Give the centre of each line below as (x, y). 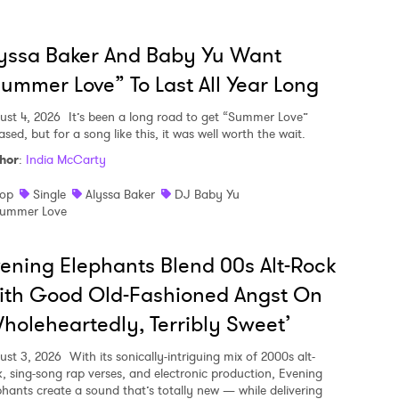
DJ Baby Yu (207, 194)
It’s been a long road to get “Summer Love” (187, 116)
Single (49, 194)
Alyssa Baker (120, 194)
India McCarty (66, 159)
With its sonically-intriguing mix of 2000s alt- (191, 356)
